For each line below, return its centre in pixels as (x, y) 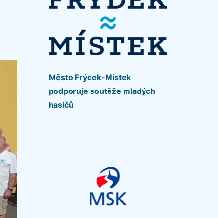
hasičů (61, 104)
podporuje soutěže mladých (102, 91)
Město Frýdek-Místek (90, 77)
